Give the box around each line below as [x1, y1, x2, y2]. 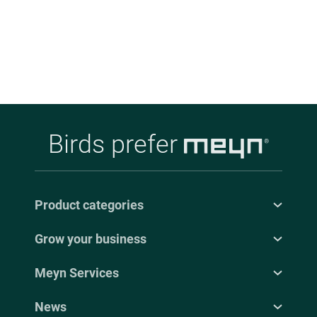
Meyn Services [35, 265, 119, 281]
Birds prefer [48, 129, 184, 160]
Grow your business [35, 231, 146, 247]
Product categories [35, 197, 144, 213]
